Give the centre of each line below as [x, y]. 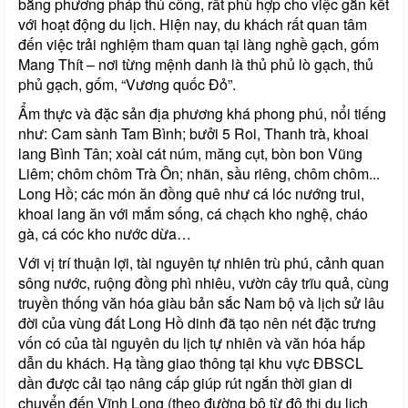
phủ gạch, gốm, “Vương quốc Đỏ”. [127, 84]
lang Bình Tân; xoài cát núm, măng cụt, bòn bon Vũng [190, 153]
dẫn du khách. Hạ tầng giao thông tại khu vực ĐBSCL [191, 362]
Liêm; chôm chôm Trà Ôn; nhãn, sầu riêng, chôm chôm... [199, 173]
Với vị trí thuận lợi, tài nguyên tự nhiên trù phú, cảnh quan [201, 262]
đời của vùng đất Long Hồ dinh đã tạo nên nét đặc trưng [197, 322]
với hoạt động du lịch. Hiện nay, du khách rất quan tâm [193, 24]
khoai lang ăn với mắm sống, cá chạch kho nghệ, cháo [193, 213]
